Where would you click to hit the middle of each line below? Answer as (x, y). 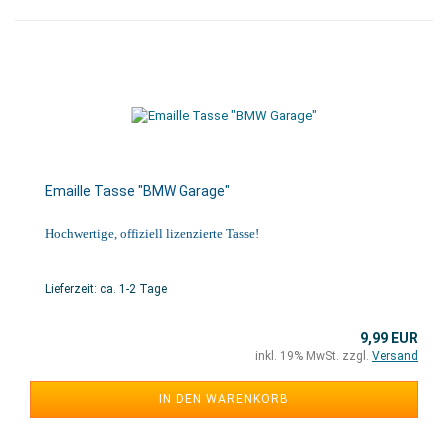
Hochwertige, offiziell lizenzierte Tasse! (152, 233)
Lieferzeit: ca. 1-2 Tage (106, 289)
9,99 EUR (389, 338)
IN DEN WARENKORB (224, 399)
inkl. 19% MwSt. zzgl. (313, 356)
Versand (395, 356)
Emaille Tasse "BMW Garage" (137, 191)
